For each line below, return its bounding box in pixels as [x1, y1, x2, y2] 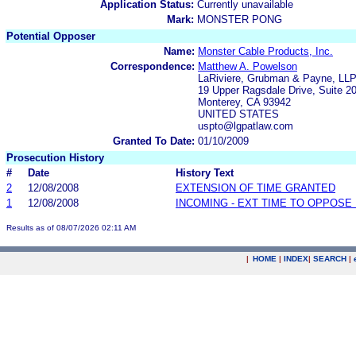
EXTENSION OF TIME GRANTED [176, 181, 335, 194]
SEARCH [313, 254, 346, 263]
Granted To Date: [113, 134, 195, 147]
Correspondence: [110, 60, 195, 72]
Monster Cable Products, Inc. [198, 44, 333, 57]
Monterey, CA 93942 [198, 95, 291, 108]
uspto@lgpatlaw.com [198, 119, 293, 132]
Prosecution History [6, 151, 104, 164]
